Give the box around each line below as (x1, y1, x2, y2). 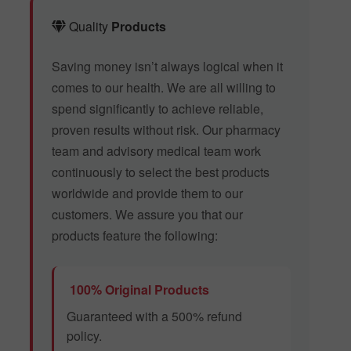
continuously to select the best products (52, 163, 270, 182)
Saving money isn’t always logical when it (52, 57, 283, 76)
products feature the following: (52, 226, 218, 245)
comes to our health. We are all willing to (52, 78, 276, 97)
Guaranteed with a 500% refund (67, 306, 242, 325)
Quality (69, 17, 111, 36)
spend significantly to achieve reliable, (52, 100, 263, 118)
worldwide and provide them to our (52, 184, 243, 203)
